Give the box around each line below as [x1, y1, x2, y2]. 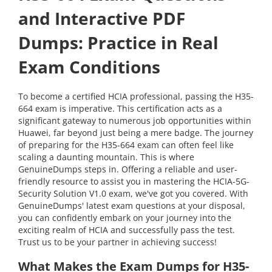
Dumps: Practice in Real [18, 30, 219, 54]
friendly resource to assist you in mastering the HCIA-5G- [18, 175, 250, 187]
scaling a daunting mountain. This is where [18, 151, 194, 163]
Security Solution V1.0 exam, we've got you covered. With [18, 187, 248, 199]
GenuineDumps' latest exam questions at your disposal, [18, 199, 245, 211]
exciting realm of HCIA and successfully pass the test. [18, 223, 235, 236]
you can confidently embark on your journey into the [18, 211, 231, 223]
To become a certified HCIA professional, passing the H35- [18, 90, 254, 102]
